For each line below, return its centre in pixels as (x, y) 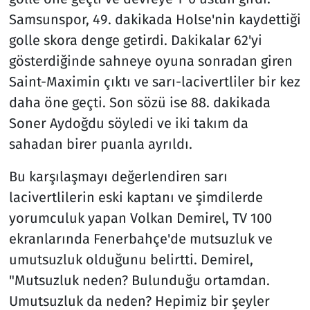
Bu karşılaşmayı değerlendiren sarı (118, 176)
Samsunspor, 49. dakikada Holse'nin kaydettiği (155, 19)
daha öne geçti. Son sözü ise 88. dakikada (139, 102)
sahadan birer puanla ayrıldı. (100, 144)
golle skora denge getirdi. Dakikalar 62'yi (135, 40)
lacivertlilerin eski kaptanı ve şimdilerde (136, 197)
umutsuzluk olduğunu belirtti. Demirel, (131, 259)
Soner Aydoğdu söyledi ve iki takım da (128, 123)
